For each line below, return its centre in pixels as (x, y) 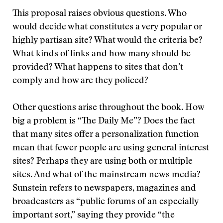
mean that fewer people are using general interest (111, 148)
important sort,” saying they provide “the (94, 216)
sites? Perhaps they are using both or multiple (103, 162)
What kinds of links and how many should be (102, 54)
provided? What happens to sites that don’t (98, 68)
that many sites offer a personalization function (106, 135)
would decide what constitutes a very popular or (107, 27)
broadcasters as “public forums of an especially (106, 202)
